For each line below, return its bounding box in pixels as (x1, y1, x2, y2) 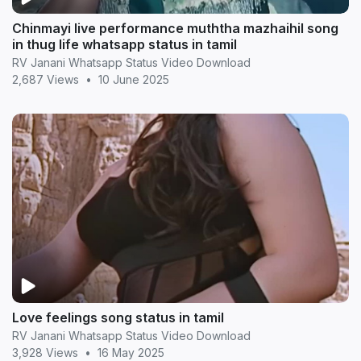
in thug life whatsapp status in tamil (12, 36, 237, 52)
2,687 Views (12, 73, 79, 86)
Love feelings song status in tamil (12, 309, 224, 326)
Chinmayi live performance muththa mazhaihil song (12, 20, 338, 36)
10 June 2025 (98, 73, 169, 86)
